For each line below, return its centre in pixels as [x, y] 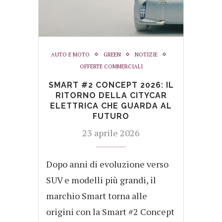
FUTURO [111, 116]
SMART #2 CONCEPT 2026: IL [111, 85]
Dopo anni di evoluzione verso [107, 164]
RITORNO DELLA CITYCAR [111, 95]
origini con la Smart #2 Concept [110, 211]
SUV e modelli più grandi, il [101, 180]
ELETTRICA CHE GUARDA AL [111, 106]
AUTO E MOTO [70, 54]
